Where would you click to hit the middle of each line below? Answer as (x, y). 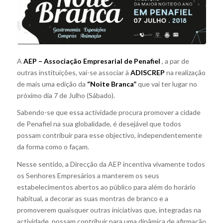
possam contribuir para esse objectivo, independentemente (109, 135)
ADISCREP (147, 72)
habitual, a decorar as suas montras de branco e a (92, 199)
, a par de (174, 61)
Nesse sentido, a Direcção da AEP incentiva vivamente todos (111, 164)
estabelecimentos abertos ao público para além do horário (106, 187)
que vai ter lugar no (167, 84)
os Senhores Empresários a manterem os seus (88, 176)
